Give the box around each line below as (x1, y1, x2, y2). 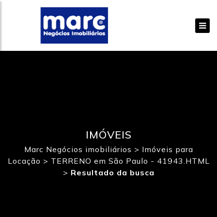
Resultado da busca (70, 168, 155, 177)
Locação (7, 156, 41, 166)
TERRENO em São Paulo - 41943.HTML (50, 156, 210, 166)
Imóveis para (141, 144, 193, 154)
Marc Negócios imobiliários (24, 144, 132, 154)
